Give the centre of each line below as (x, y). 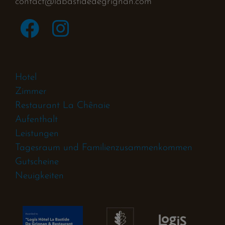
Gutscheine (37, 162)
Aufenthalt (36, 120)
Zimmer (31, 91)
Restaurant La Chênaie (63, 105)
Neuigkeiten (39, 176)
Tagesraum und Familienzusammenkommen (104, 148)
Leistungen (37, 134)
